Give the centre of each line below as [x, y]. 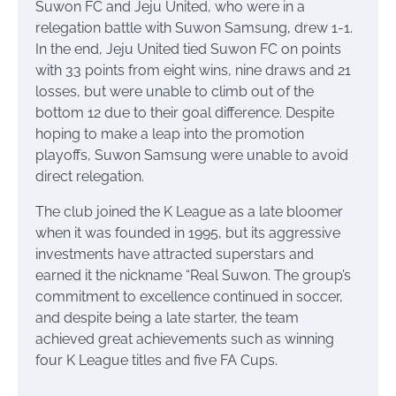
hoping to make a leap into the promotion [170, 133]
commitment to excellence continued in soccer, [189, 296]
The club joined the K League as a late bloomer [189, 211]
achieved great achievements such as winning [185, 339]
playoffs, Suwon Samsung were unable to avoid [192, 155]
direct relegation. [90, 176]
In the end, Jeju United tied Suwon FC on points [188, 49]
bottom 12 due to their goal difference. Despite [185, 112]
